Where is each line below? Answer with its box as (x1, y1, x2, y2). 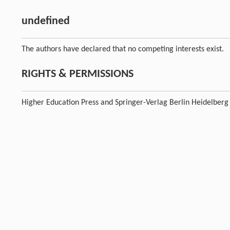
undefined (22, 15, 70, 28)
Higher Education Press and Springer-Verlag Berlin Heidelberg (22, 99, 228, 107)
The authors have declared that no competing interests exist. (22, 45, 224, 54)
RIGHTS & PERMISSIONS (22, 68, 133, 81)
